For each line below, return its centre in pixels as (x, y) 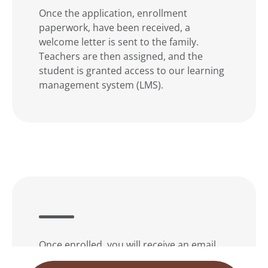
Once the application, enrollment (113, 13)
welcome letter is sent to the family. (119, 41)
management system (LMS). (101, 84)
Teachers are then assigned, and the (121, 56)
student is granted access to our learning (132, 70)
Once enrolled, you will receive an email (127, 244)
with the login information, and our (118, 258)
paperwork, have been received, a (115, 27)
